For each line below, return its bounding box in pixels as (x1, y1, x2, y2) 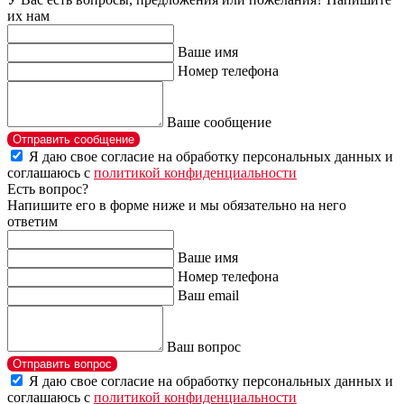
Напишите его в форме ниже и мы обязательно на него (7, 197, 346, 213)
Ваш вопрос (167, 338, 241, 354)
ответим (7, 213, 58, 229)
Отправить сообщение (13, 132, 134, 146)
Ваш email (178, 287, 239, 303)
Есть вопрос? (7, 180, 88, 197)
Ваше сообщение (167, 114, 271, 130)
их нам (7, 7, 50, 23)
